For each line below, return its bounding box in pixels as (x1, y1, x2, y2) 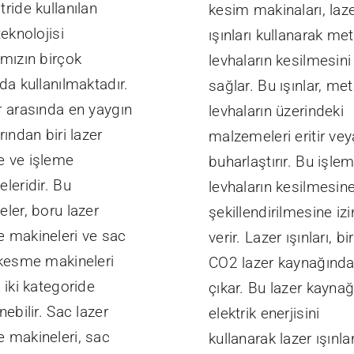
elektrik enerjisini (208, 304, 320, 323)
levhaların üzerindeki (208, 102, 344, 121)
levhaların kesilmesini (208, 51, 352, 70)
